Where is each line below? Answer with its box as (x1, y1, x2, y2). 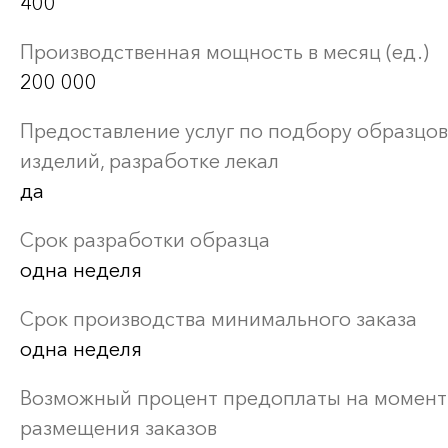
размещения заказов (20, 416, 217, 440)
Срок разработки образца (20, 228, 270, 252)
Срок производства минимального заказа (20, 307, 417, 331)
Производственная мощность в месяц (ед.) (20, 40, 429, 64)
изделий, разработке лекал (20, 149, 279, 173)
